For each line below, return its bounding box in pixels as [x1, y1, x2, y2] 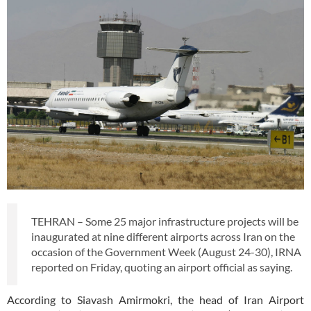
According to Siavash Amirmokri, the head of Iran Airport [7, 293, 304, 307]
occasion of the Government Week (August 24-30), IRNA [31, 245, 301, 259]
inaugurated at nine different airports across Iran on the [31, 230, 295, 244]
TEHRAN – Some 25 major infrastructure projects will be [31, 215, 299, 228]
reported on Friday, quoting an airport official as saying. [31, 260, 292, 274]
